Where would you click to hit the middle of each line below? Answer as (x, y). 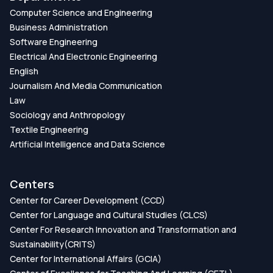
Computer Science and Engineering (81, 12)
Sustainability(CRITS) (53, 244)
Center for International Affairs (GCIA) (86, 258)
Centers (32, 184)
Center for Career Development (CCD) (87, 200)
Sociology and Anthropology (67, 115)
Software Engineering (54, 41)
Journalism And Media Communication (86, 85)
